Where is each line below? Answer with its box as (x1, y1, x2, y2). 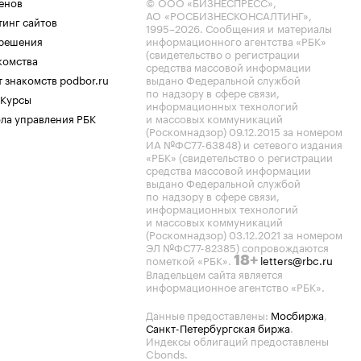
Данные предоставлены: (146, 306, 271, 322)
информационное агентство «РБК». (146, 278, 325, 294)
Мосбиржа (271, 306, 324, 322)
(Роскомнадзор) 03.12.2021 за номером (146, 226, 342, 242)
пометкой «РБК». (146, 251, 234, 268)
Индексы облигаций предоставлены (146, 332, 329, 348)
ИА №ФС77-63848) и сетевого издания (146, 135, 342, 151)
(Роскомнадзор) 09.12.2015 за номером (146, 122, 342, 139)
